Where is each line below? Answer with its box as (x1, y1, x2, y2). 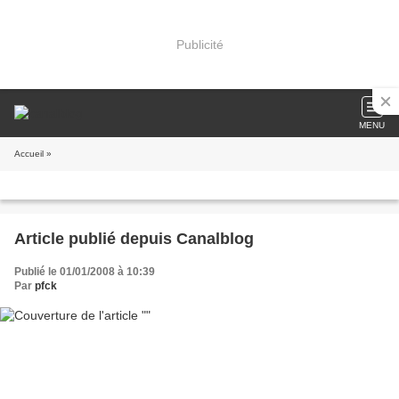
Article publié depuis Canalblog (176, 230, 254, 248)
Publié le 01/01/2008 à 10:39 (14, 265, 155, 278)
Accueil (14, 149, 44, 159)
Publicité (175, 37, 224, 52)
